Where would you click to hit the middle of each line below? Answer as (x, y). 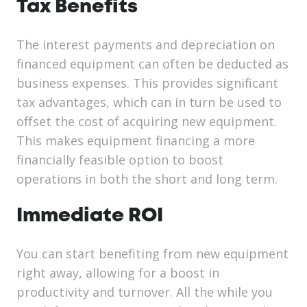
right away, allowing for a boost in (118, 273)
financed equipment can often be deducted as (152, 64)
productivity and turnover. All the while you (145, 292)
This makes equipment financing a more (136, 141)
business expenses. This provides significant (147, 83)
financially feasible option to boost (120, 160)
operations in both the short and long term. (147, 179)
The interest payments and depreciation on (146, 45)
